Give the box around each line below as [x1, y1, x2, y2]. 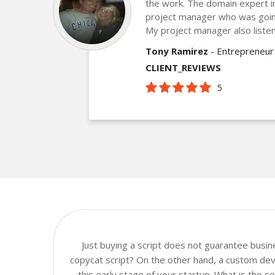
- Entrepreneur [208, 44, 274, 57]
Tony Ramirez [145, 44, 208, 57]
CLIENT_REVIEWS [145, 61, 221, 74]
